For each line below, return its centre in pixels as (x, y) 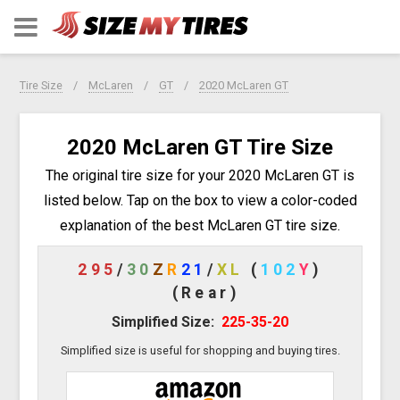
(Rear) (206, 292)
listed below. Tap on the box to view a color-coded (200, 200)
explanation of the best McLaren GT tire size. (200, 225)
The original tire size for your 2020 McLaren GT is (200, 175)
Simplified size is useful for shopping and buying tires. (200, 350)
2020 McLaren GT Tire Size (200, 147)
